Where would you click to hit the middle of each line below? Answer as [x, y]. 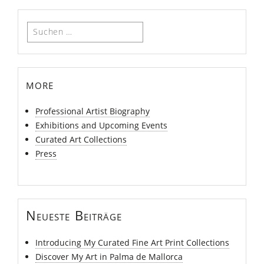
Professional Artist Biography [93, 111]
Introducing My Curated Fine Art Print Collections [133, 243]
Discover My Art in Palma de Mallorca [109, 257]
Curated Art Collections [81, 140]
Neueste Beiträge [74, 215]
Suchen [41, 28]
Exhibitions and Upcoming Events [102, 126]
